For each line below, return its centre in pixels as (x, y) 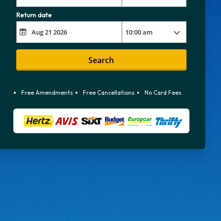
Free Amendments (47, 92)
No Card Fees (163, 92)
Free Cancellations (109, 92)
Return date (34, 15)
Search (101, 60)
